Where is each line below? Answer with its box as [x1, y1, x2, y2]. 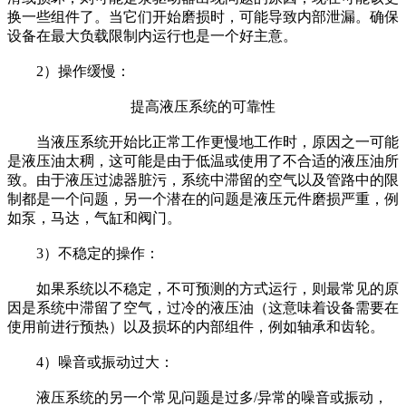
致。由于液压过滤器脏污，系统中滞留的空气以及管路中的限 [7, 172, 399, 188]
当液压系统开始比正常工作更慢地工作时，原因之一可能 [7, 134, 399, 150]
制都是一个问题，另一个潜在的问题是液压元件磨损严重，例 [7, 191, 399, 208]
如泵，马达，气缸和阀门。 [7, 210, 181, 227]
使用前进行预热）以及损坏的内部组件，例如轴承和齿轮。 [7, 319, 384, 335]
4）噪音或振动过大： [7, 354, 174, 371]
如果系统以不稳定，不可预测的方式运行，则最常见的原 [7, 281, 399, 297]
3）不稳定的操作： [7, 246, 159, 262]
